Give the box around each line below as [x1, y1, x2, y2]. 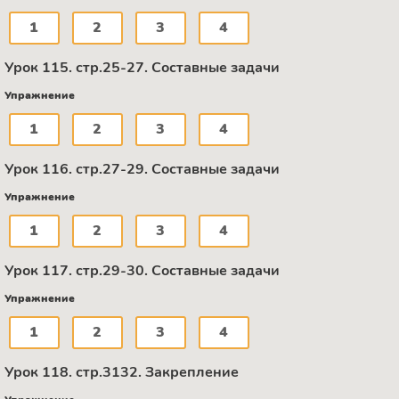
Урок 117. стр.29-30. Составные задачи [4, 261, 280, 281]
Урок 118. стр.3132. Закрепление [4, 362, 239, 383]
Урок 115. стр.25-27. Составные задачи [4, 58, 280, 78]
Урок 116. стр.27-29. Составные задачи [4, 159, 280, 180]
